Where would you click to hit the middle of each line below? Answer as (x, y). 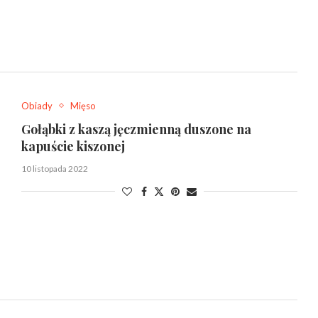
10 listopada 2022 (54, 168)
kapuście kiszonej (73, 146)
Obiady (37, 105)
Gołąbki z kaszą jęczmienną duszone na (136, 129)
